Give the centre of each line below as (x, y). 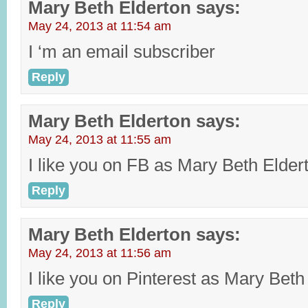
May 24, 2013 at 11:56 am (100, 253)
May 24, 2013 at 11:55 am (100, 140)
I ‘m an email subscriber (122, 52)
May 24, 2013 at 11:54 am (100, 26)
